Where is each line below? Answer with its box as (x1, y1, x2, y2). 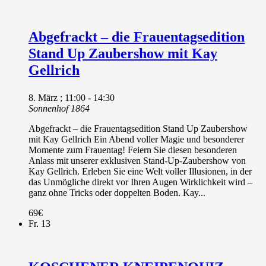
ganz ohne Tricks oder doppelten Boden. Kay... (28, 187, 205, 198)
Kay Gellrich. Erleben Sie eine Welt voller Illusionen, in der (28, 166, 252, 176)
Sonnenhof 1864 (28, 103, 90, 113)
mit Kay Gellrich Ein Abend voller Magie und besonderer (28, 134, 244, 144)
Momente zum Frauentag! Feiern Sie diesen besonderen (28, 144, 237, 155)
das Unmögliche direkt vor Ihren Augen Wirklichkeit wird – (28, 176, 252, 187)
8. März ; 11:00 (28, 92, 85, 103)
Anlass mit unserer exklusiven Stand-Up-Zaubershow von (28, 155, 246, 166)
